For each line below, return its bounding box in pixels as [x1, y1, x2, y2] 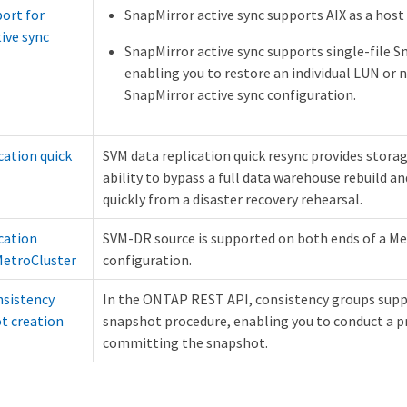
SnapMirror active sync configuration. [124, 85, 356, 104]
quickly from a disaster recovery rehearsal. [103, 190, 362, 209]
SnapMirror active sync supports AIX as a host [124, 5, 404, 25]
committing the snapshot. [103, 333, 268, 352]
